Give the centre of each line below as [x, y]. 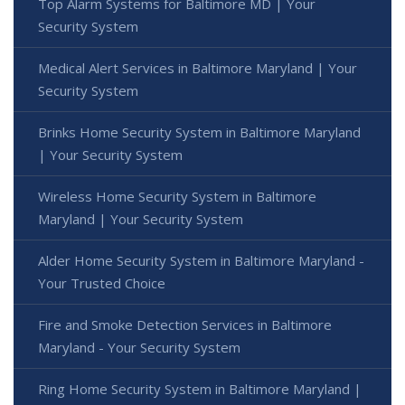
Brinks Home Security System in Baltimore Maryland [199, 132]
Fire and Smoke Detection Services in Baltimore [185, 324]
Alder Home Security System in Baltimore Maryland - [201, 260]
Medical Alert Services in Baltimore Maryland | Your [198, 67]
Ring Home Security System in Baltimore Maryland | [200, 388]
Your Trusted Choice [102, 283]
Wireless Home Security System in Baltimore [177, 196]
